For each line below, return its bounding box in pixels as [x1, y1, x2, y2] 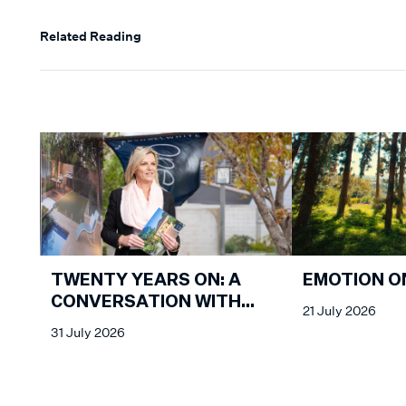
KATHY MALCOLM [51, 315, 201, 333]
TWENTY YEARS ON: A [51, 272, 241, 289]
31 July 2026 [51, 324, 125, 340]
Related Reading [40, 27, 141, 43]
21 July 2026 [303, 302, 376, 318]
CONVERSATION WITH [51, 294, 241, 311]
